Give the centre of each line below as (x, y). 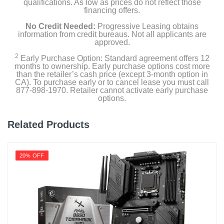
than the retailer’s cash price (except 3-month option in (112, 74)
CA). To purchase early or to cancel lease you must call (112, 82)
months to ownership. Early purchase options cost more (112, 66)
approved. (112, 42)
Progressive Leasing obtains (147, 26)
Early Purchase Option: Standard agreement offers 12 (114, 58)
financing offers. (112, 10)
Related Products (48, 124)
